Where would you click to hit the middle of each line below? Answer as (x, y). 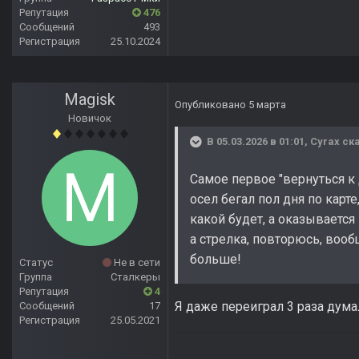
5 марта (267, 105)
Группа (36, 277)
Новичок (90, 119)
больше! (216, 260)
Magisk (90, 100)
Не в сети (136, 263)
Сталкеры (135, 277)
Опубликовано (212, 105)
